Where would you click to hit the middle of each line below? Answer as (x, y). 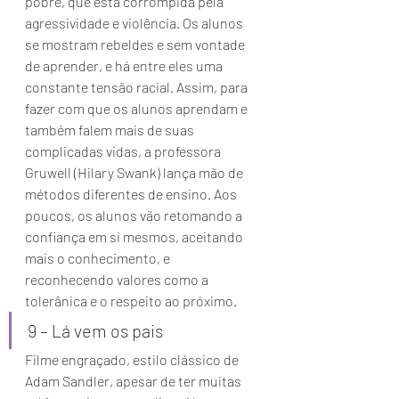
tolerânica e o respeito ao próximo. (132, 301)
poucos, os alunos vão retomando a (135, 215)
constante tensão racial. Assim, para (138, 87)
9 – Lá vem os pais (97, 330)
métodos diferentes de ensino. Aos (132, 194)
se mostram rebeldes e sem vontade (136, 44)
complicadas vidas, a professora (124, 151)
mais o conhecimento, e (99, 258)
